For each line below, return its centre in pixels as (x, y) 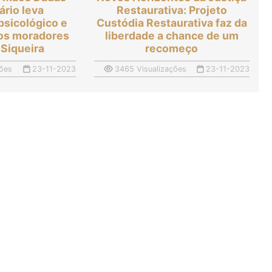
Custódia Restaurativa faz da (172, 23)
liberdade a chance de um (172, 36)
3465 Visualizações (150, 69)
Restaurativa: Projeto (172, 10)
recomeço (172, 49)
